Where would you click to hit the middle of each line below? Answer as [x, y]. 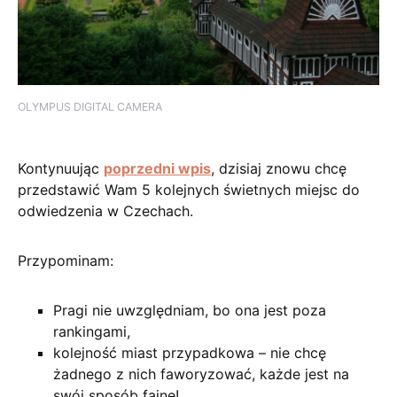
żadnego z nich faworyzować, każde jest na [201, 374]
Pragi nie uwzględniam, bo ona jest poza [190, 310]
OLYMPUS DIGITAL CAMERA [90, 106]
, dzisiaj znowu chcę [279, 168]
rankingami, [92, 331]
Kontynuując [61, 168]
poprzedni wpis [157, 168]
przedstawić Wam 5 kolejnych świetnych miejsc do [189, 189]
